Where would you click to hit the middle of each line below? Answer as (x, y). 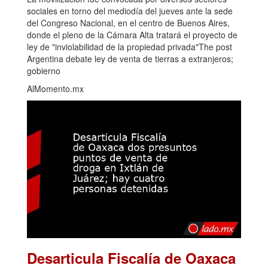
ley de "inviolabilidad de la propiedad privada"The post (130, 47)
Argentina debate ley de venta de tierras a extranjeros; (130, 59)
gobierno (44, 71)
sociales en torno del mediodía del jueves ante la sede (130, 11)
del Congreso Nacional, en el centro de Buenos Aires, (128, 23)
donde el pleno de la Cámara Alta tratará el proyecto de (132, 35)
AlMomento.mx (55, 89)
